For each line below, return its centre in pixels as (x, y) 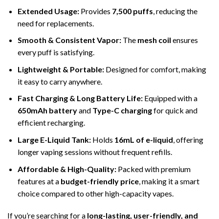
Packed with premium (153, 169)
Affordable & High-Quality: (67, 169)
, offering (188, 139)
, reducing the (175, 11)
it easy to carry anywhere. (60, 81)
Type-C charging (122, 110)
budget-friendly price (99, 181)
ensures (184, 40)
